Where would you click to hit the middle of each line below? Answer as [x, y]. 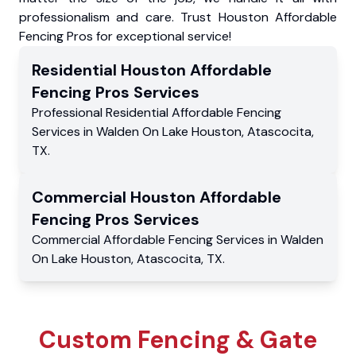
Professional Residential [102, 112]
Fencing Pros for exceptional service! [125, 36]
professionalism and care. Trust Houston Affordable [178, 17]
